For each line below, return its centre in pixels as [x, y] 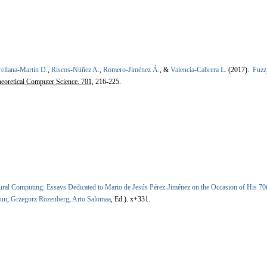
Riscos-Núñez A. [75, 70]
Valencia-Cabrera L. [198, 70]
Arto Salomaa [91, 199]
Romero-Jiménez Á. [131, 70]
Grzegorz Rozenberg [40, 199]
